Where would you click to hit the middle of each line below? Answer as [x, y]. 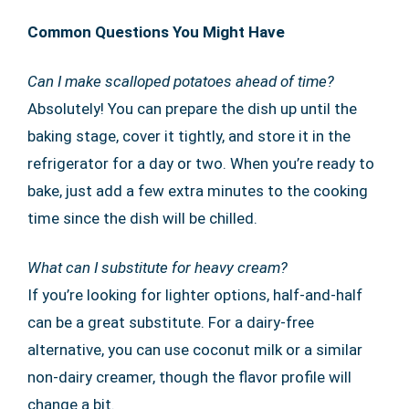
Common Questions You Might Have [156, 31]
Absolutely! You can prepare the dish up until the [192, 108]
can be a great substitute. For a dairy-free [171, 322]
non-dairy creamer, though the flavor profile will [189, 377]
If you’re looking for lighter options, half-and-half [195, 294]
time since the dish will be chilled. [142, 218]
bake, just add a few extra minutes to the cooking [198, 190]
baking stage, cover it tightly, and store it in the [189, 136]
